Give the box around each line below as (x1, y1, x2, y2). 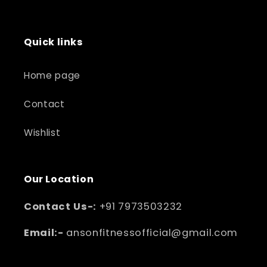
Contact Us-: (24, 199, 100, 213)
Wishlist (24, 126, 61, 139)
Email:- (24, 226, 67, 240)
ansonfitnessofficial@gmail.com (66, 226, 238, 240)
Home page (24, 69, 80, 82)
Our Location (24, 172, 94, 186)
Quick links (24, 35, 83, 49)
